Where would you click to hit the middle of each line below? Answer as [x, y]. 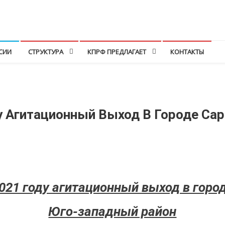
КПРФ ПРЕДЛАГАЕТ [117, 52]
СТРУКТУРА [46, 52]
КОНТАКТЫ [187, 52]
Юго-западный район [113, 211]
